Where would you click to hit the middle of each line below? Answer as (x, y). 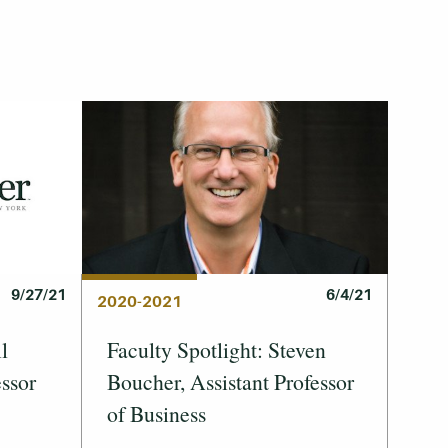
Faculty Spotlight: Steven (216, 349)
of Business (156, 413)
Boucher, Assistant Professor (230, 381)
